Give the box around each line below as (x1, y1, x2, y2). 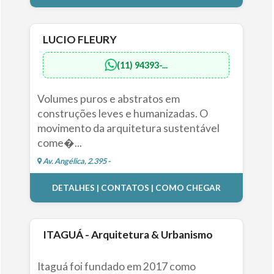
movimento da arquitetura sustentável (37, 121, 220, 135)
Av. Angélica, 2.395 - (41, 155, 111, 166)
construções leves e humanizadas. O (37, 106, 208, 120)
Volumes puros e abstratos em (37, 92, 180, 105)
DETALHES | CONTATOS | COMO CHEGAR (51, 182, 221, 193)
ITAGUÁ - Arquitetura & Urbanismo (43, 228, 213, 242)
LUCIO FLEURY (43, 32, 117, 46)
